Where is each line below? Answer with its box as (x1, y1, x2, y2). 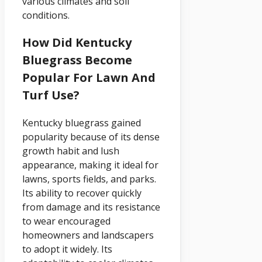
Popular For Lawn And (22, 70, 156, 86)
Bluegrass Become (22, 52, 132, 68)
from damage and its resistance (22, 201, 160, 214)
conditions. (22, 9, 70, 22)
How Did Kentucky (22, 35, 132, 51)
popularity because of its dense (22, 130, 160, 144)
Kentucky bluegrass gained (22, 116, 141, 130)
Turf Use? (22, 87, 80, 104)
